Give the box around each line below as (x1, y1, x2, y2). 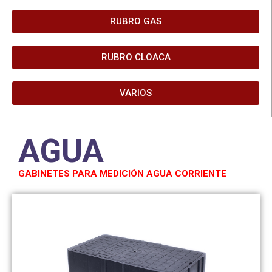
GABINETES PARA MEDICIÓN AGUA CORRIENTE (18, 168, 226, 179)
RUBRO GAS (110, 15, 161, 27)
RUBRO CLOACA (101, 51, 171, 63)
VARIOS (120, 87, 152, 98)
